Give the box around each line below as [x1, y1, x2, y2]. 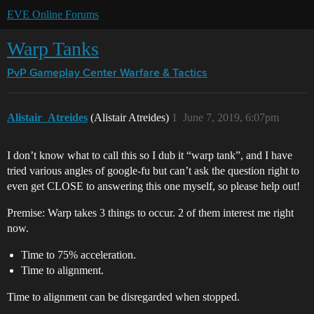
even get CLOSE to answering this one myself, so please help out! [7, 180, 300, 192]
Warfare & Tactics [120, 68, 207, 79]
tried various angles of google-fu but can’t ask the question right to [7, 165, 299, 177]
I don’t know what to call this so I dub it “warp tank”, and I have [7, 149, 292, 161]
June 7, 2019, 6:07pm [183, 111, 279, 123]
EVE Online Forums [7, 8, 99, 20]
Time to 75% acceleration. [21, 249, 136, 261]
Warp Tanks [7, 38, 99, 60]
